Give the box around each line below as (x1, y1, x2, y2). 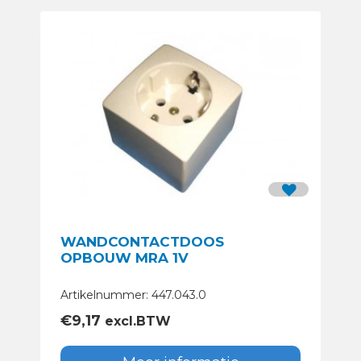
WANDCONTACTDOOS (60, 234, 224, 251)
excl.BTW (101, 313, 171, 330)
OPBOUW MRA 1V (60, 250, 189, 267)
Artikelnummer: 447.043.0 (60, 288, 206, 303)
